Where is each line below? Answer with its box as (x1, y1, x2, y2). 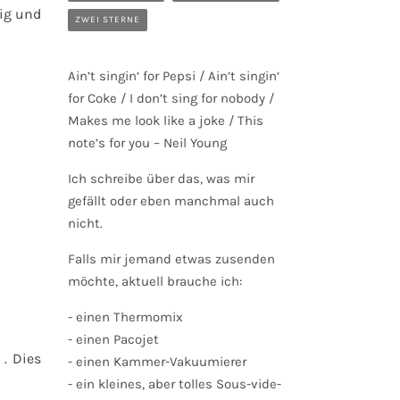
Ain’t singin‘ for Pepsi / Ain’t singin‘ (68, 68, 279, 84)
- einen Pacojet (68, 331, 159, 347)
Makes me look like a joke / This (68, 112, 263, 129)
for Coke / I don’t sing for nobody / (68, 90, 274, 106)
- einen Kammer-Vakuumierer (68, 354, 246, 370)
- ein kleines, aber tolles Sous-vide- (68, 376, 281, 392)
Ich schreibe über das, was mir (68, 171, 254, 187)
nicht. (68, 215, 103, 231)
